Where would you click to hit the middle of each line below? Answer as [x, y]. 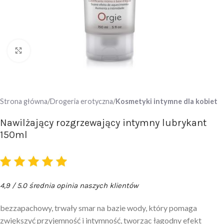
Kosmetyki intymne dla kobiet [166, 101]
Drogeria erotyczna [81, 101]
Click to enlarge [56, 51]
